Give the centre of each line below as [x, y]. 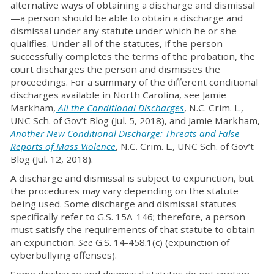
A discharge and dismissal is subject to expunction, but [132, 178]
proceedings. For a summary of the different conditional [134, 82]
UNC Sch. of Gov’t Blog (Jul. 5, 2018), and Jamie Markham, [135, 120]
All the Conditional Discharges [121, 108]
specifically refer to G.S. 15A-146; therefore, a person [128, 217]
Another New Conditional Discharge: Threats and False [125, 133]
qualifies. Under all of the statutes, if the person [117, 43]
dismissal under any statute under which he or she [124, 31]
